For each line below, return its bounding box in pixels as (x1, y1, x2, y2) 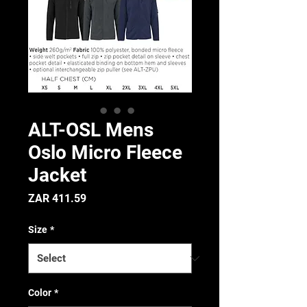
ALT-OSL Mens (28, 119, 153, 141)
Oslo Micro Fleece (28, 141, 182, 164)
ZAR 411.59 (28, 192, 86, 205)
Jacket (28, 164, 86, 186)
